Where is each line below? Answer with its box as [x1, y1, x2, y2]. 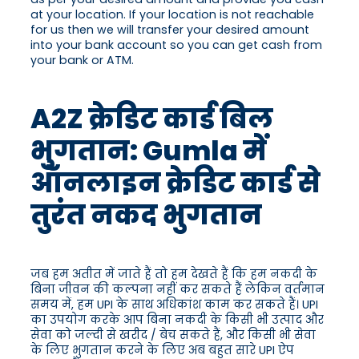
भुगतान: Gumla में [30, 132, 267, 171]
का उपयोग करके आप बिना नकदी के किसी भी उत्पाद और [30, 312, 324, 329]
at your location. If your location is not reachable [30, 6, 314, 23]
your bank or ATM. [30, 52, 134, 69]
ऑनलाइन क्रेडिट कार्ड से [30, 164, 321, 203]
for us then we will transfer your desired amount [30, 22, 309, 38]
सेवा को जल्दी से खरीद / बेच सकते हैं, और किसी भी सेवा [30, 327, 316, 344]
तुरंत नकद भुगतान [30, 196, 262, 235]
